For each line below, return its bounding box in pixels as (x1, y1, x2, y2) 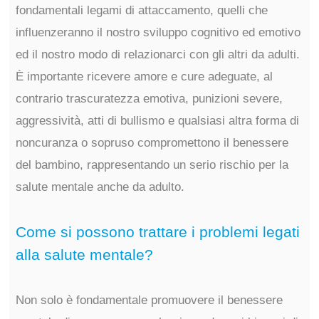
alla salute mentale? (15, 246, 153, 263)
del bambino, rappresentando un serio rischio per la (15, 158, 288, 172)
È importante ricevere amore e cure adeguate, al (15, 70, 273, 83)
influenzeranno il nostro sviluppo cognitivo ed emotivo (15, 26, 300, 39)
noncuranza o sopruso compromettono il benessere (15, 136, 288, 150)
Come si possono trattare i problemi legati (15, 224, 300, 240)
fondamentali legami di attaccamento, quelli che (15, 4, 268, 17)
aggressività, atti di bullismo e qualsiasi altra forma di (15, 114, 299, 127)
